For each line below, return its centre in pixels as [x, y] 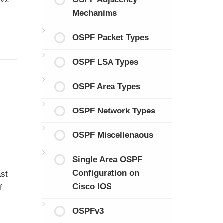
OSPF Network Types [114, 111]
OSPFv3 [88, 211]
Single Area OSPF [107, 159]
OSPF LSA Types [105, 62]
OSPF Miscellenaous [113, 135]
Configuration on [106, 173]
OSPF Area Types [106, 86]
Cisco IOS [92, 186]
